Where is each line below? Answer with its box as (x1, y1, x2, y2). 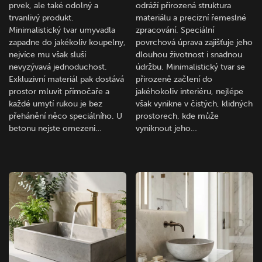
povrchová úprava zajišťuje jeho (136, 37, 253, 48)
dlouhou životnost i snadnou (136, 50, 243, 60)
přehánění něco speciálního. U (9, 111, 122, 122)
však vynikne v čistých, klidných (136, 99, 253, 109)
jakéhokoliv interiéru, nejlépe (136, 87, 244, 97)
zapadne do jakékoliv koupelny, (9, 37, 126, 48)
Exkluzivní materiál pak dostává (9, 74, 124, 85)
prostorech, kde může (136, 111, 219, 122)
